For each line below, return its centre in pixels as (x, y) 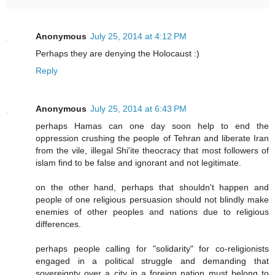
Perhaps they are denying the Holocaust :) (118, 54)
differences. (58, 224)
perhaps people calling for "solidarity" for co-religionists (152, 249)
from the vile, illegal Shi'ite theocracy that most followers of (152, 151)
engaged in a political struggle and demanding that (152, 261)
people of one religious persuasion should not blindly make (152, 200)
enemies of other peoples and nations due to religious (152, 212)
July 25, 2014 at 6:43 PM (138, 109)
